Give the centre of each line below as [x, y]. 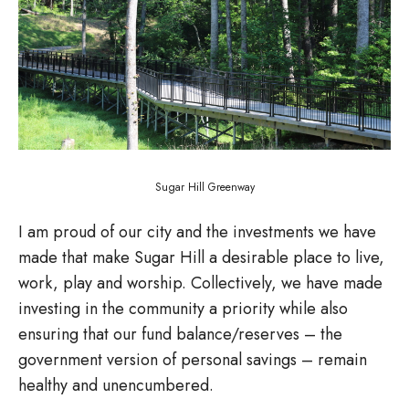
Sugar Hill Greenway [204, 187]
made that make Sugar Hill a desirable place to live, [201, 257]
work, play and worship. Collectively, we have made [200, 283]
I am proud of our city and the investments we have [197, 231]
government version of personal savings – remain [193, 359]
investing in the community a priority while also [183, 308]
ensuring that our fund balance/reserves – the [180, 334]
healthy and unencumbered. [116, 385]
